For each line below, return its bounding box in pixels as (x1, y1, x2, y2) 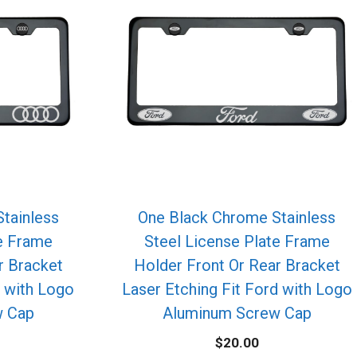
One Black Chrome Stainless (138, 208, 336, 228)
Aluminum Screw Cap (162, 304, 312, 324)
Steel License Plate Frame (143, 232, 330, 252)
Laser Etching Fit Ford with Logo (121, 280, 352, 300)
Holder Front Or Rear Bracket (133, 256, 340, 276)
